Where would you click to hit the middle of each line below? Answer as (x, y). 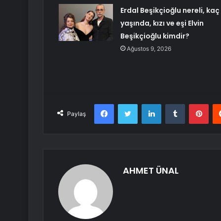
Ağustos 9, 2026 (149, 49)
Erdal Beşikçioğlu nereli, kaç (170, 11)
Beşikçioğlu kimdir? (155, 36)
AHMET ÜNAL (151, 171)
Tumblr (195, 104)
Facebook (129, 104)
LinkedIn (174, 104)
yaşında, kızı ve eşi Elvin (162, 23)
